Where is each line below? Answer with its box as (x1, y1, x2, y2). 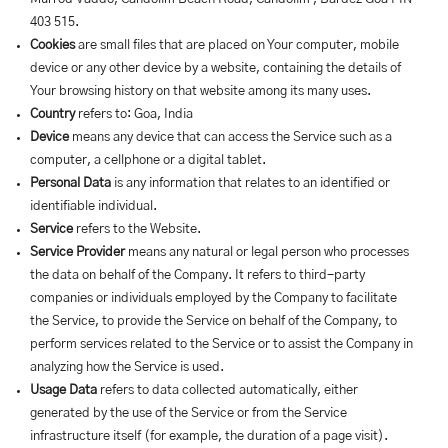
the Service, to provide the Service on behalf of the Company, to (30, 315, 397, 328)
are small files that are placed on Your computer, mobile (75, 39, 399, 52)
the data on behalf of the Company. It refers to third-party (30, 269, 365, 282)
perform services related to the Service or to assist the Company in (30, 338, 413, 351)
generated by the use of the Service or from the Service (30, 407, 347, 420)
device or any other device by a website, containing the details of (30, 62, 401, 75)
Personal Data (30, 177, 111, 190)
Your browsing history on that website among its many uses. (30, 85, 371, 98)
